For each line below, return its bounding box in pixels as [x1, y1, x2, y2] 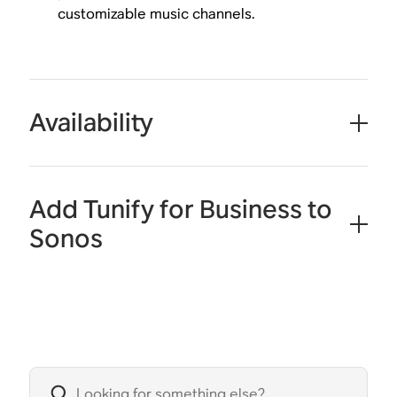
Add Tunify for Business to [29, 193, 333, 226]
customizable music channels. [58, 4, 256, 24]
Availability [29, 106, 154, 139]
